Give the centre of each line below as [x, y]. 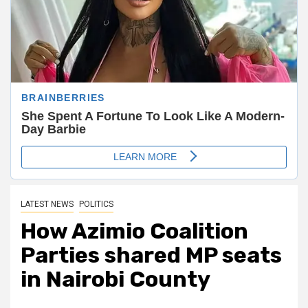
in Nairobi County [115, 279]
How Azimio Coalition [134, 231]
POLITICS [96, 204]
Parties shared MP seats [151, 255]
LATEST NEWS [47, 204]
